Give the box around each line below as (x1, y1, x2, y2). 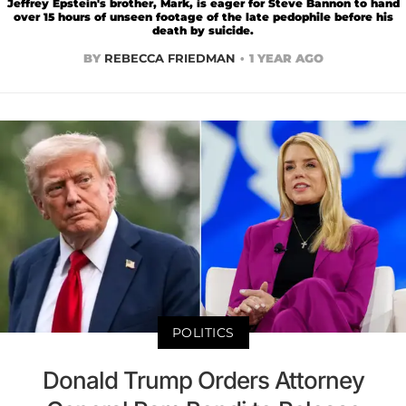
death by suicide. (152, 23, 254, 37)
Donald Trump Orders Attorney (42, 366, 364, 395)
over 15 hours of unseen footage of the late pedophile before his (13, 9, 393, 24)
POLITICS (171, 324, 235, 342)
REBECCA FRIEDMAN (103, 50, 236, 65)
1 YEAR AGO (248, 50, 324, 65)
